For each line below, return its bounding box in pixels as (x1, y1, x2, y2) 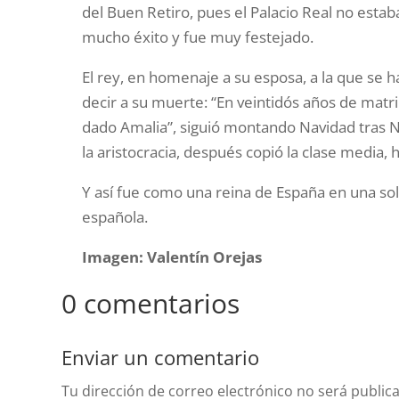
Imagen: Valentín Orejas (82, 247, 263, 268)
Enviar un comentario (61, 344, 259, 371)
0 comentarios (61, 285, 240, 322)
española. (82, 207, 149, 228)
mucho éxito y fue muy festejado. (82, 27, 314, 48)
